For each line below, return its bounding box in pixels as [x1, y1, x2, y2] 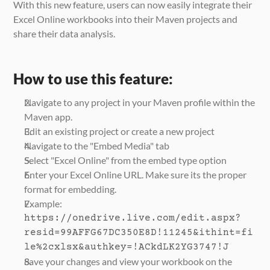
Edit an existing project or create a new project [24, 125, 215, 137]
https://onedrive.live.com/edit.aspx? [24, 212, 242, 224]
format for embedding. [24, 183, 117, 195]
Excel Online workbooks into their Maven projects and [13, 13, 238, 25]
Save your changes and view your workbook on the [24, 255, 233, 267]
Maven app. [24, 110, 73, 122]
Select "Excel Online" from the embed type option [24, 154, 227, 166]
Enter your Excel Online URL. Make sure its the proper [24, 168, 247, 180]
